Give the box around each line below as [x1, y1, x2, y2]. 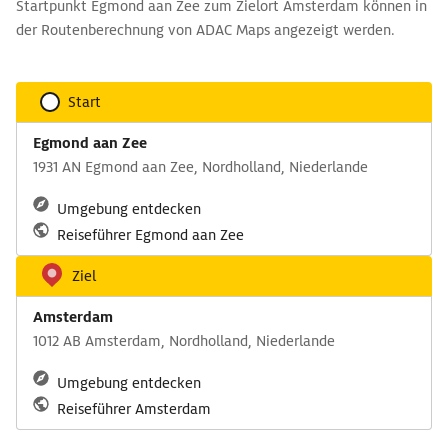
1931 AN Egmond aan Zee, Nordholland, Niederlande [33, 158, 368, 176]
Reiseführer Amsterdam [57, 400, 211, 418]
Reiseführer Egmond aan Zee [57, 226, 244, 244]
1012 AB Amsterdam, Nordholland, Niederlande [33, 332, 335, 350]
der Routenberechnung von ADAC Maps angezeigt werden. [16, 21, 395, 39]
